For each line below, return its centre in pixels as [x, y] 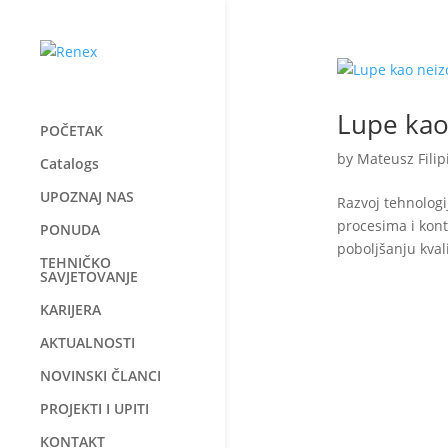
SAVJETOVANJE [89, 276]
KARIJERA [70, 309]
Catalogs [69, 163]
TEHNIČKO [75, 262]
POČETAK [71, 130]
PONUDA [70, 229]
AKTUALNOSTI [87, 342]
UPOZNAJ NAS [87, 196]
